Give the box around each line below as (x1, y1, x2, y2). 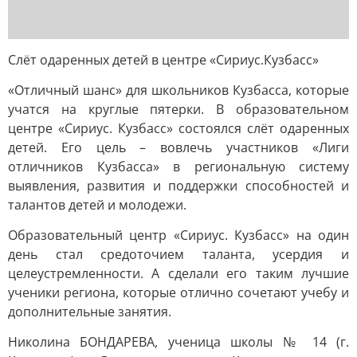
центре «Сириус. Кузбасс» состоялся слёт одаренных (8, 120, 349, 137)
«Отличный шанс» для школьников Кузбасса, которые (8, 81, 349, 99)
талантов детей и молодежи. (8, 196, 186, 214)
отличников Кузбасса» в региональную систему (8, 158, 349, 175)
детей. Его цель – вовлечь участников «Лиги (8, 139, 349, 156)
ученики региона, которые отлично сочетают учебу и (8, 284, 349, 301)
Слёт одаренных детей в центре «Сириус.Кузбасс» (8, 51, 319, 69)
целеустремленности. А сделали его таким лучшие (8, 265, 349, 282)
